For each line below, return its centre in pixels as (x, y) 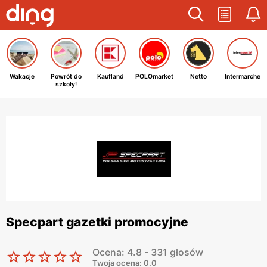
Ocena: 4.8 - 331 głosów (148, 252)
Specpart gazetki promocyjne (97, 222)
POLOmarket (154, 77)
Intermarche (243, 77)
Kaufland (110, 77)
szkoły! (66, 84)
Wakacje (22, 77)
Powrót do (66, 77)
